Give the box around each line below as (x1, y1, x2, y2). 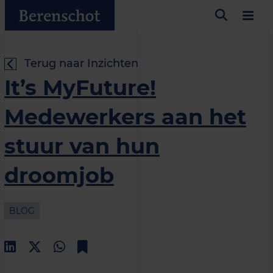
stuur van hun (4, 133, 160, 159)
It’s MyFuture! (4, 74, 156, 101)
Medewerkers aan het (4, 104, 246, 130)
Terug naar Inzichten (24, 57, 138, 70)
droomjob (4, 162, 114, 188)
